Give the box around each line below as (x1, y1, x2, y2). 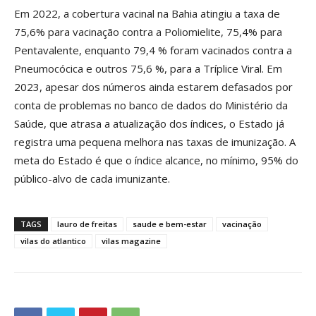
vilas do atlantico (20, 236, 86, 247)
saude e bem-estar (133, 219, 207, 230)
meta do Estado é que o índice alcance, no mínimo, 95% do (14, 153, 298, 168)
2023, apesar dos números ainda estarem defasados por (14, 80, 293, 95)
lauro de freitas (57, 219, 117, 230)
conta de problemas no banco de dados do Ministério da (14, 98, 288, 113)
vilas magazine (102, 236, 161, 247)
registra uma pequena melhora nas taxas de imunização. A (14, 135, 296, 150)
